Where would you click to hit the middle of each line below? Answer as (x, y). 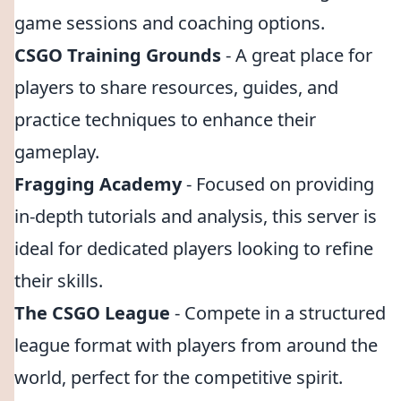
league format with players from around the (196, 345)
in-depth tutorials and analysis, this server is (196, 216)
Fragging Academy (98, 184)
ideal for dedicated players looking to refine (194, 248)
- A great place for (297, 55)
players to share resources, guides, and (176, 87)
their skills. (59, 281)
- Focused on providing (278, 184)
